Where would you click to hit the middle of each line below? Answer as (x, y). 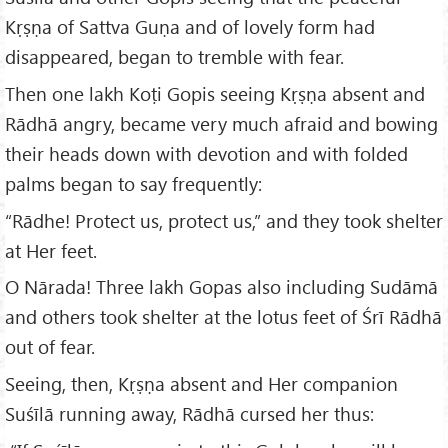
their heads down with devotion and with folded (206, 153)
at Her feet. (51, 250)
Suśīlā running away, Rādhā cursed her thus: (189, 414)
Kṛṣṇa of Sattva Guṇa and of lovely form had (190, 26)
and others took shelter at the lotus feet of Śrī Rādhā (223, 317)
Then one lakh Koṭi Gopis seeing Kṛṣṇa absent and (215, 93)
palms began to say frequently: (133, 183)
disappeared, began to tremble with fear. (174, 56)
